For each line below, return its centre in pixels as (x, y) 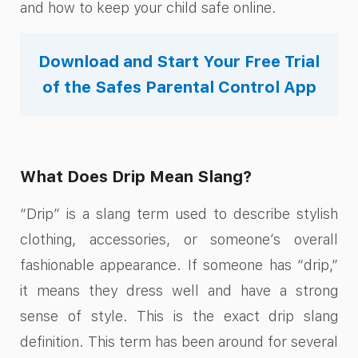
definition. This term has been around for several (179, 341)
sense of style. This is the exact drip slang (179, 316)
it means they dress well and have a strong (179, 290)
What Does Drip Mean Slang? (136, 176)
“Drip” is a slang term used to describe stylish (179, 213)
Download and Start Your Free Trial (179, 61)
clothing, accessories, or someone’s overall (179, 239)
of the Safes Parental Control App (179, 87)
